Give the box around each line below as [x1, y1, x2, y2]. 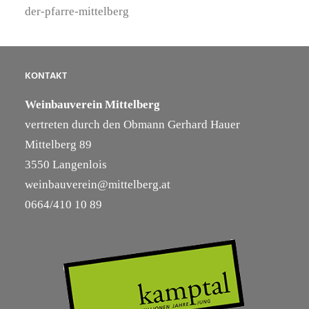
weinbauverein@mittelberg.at [25, 178, 170, 191]
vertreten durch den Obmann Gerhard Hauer [25, 118, 240, 131]
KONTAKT [25, 68, 67, 84]
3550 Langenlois [25, 158, 107, 171]
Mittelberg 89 [25, 138, 92, 151]
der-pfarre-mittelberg [25, 5, 129, 18]
